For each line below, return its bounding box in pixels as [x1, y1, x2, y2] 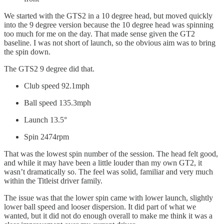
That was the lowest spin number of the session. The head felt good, [4, 149, 218, 158]
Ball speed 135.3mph [24, 98, 91, 107]
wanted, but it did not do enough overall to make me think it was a [4, 211, 212, 220]
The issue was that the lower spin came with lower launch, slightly [4, 193, 213, 202]
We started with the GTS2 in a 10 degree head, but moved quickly [4, 11, 212, 20]
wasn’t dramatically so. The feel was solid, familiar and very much [4, 167, 213, 176]
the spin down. [4, 47, 50, 56]
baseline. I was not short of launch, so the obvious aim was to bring [4, 38, 215, 47]
